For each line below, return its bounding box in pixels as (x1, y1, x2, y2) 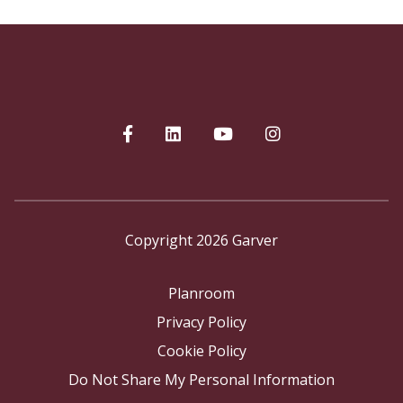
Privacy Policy (157, 311, 246, 332)
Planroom (168, 282, 235, 303)
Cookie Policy (157, 340, 246, 361)
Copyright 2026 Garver (125, 229, 278, 250)
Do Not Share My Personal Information (68, 369, 335, 390)
